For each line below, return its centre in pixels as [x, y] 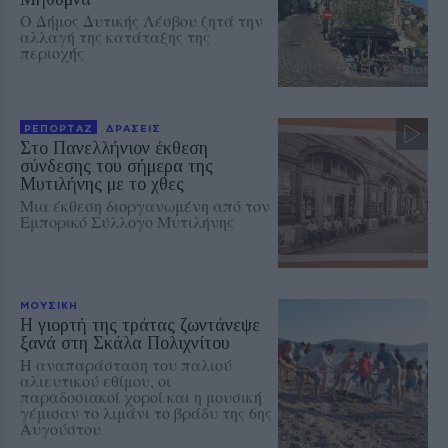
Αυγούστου [60, 428]
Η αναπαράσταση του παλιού [126, 364]
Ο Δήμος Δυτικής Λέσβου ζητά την [141, 20]
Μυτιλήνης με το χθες [102, 183]
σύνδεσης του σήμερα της [116, 165]
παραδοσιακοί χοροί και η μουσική [141, 396]
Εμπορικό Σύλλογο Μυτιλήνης [127, 221]
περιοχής [52, 52]
